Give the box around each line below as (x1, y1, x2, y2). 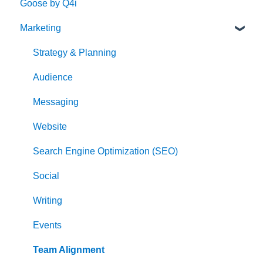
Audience (33, 72, 73, 82)
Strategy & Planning (33, 47, 116, 58)
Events (33, 220, 62, 230)
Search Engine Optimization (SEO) (33, 146, 178, 156)
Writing (33, 195, 62, 205)
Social (33, 170, 59, 181)
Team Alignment (33, 244, 104, 255)
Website (33, 121, 67, 131)
